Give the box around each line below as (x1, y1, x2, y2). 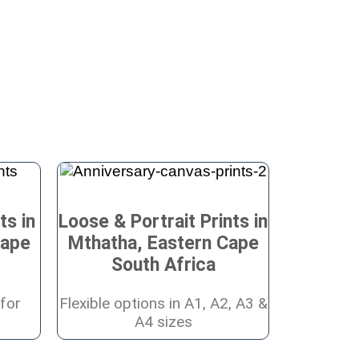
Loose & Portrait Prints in (58, 210, 268, 232)
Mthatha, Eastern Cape (67, 232, 259, 254)
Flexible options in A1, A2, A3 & (58, 293, 268, 313)
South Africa (111, 253, 216, 276)
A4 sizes (134, 312, 192, 331)
